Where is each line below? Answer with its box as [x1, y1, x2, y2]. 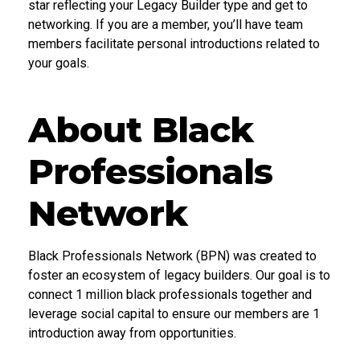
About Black [28, 107, 254, 151]
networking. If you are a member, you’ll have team [28, 16, 303, 32]
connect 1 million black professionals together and [28, 286, 312, 302]
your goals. [28, 55, 89, 71]
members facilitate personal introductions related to [28, 35, 320, 51]
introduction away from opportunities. [28, 325, 236, 341]
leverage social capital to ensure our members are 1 [28, 305, 320, 321]
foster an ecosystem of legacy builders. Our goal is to [28, 267, 330, 283]
